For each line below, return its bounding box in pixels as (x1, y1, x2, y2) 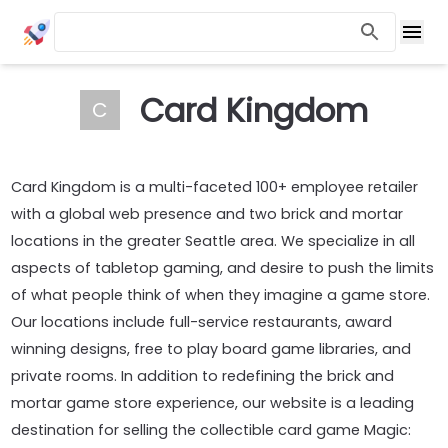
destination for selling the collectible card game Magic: (11, 420, 412, 440)
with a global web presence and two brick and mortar (11, 204, 404, 224)
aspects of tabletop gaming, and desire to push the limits (11, 258, 435, 278)
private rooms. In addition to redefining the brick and (11, 366, 395, 386)
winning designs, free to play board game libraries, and (11, 339, 412, 359)
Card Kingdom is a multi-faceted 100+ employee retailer (11, 177, 419, 197)
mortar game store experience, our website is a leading (11, 393, 415, 413)
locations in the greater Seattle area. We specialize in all (11, 231, 416, 251)
